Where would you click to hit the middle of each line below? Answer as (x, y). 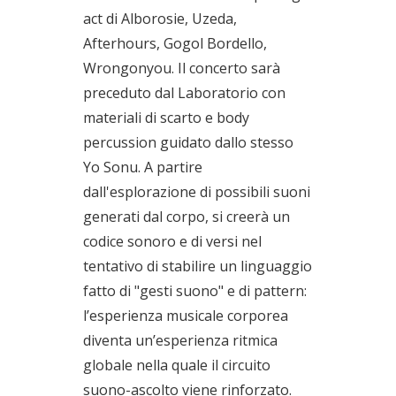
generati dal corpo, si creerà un (187, 216)
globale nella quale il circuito (177, 365)
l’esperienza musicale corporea (186, 315)
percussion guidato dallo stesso (188, 142)
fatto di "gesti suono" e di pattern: (195, 290)
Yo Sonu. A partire (143, 167)
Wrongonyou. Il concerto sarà (182, 68)
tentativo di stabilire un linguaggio (198, 266)
